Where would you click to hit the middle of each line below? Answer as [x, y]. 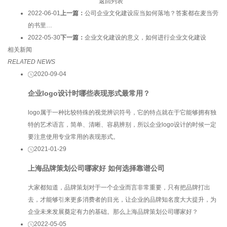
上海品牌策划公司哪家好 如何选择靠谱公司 [96, 168]
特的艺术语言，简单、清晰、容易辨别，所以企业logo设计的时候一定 [122, 124]
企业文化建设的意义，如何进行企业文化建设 [145, 37]
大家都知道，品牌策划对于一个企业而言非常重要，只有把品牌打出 [119, 187]
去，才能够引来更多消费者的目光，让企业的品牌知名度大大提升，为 [122, 200]
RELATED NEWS [31, 62]
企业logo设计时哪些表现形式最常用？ [89, 93]
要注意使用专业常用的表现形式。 [73, 137]
